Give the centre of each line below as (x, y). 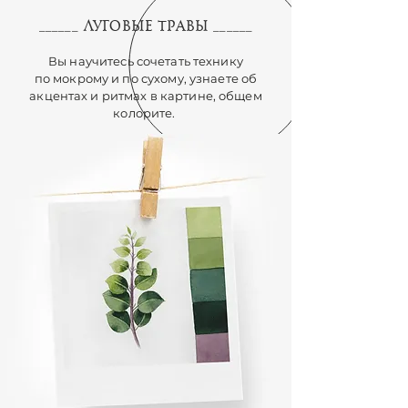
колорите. (146, 113)
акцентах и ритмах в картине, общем (146, 96)
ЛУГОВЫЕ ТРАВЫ (149, 26)
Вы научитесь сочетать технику (146, 61)
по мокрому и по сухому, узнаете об (146, 78)
